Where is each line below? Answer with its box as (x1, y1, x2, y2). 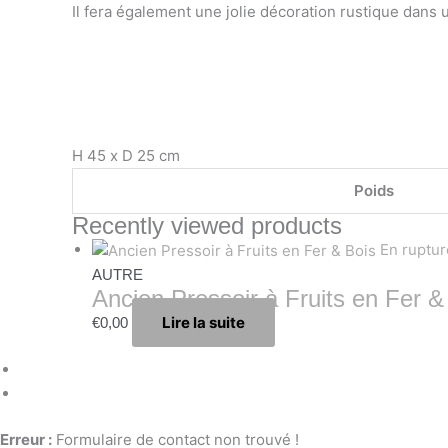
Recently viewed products (72, 212, 342, 240)
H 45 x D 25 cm (72, 146, 180, 166)
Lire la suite (162, 313, 245, 333)
